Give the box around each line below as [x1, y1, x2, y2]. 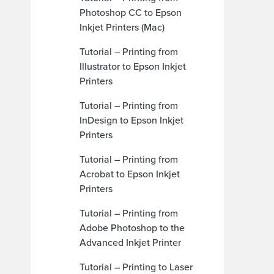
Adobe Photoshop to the [80, 221, 185, 235]
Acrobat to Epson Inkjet [80, 167, 180, 181]
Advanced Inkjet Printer [80, 235, 181, 250]
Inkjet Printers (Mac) [80, 20, 165, 34]
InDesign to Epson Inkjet [80, 113, 183, 127]
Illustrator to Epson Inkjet [80, 59, 186, 73]
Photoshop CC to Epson [80, 6, 182, 20]
